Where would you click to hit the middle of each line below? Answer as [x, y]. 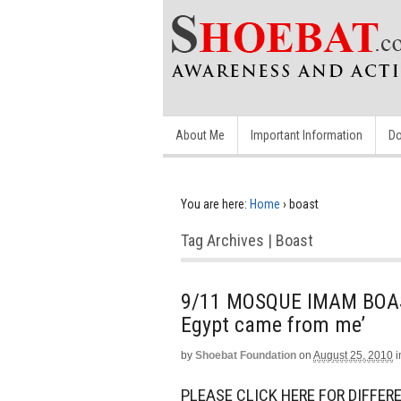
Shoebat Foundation [246, 355]
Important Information [307, 135]
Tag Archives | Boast [247, 240]
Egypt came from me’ [273, 325]
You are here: [214, 204]
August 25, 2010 [353, 355]
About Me [200, 135]
